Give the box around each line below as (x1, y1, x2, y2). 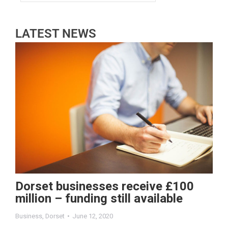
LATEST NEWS (15, 26, 96, 41)
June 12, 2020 (72, 211, 113, 221)
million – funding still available (15, 190, 183, 208)
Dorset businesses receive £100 (15, 178, 194, 196)
